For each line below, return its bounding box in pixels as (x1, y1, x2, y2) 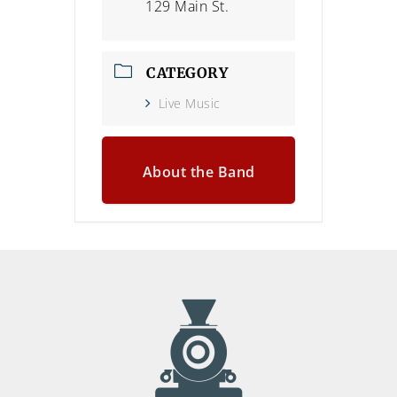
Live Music (158, 94, 221, 112)
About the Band (142, 161, 255, 182)
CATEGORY (146, 63, 228, 82)
